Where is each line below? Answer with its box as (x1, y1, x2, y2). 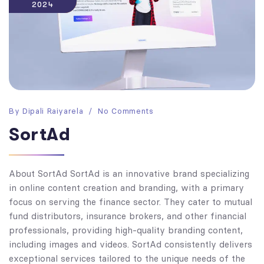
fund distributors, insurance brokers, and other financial (9, 210, 246, 222)
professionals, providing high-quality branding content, (9, 224, 243, 236)
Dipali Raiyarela (22, 105, 84, 115)
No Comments (98, 105, 154, 115)
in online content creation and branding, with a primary (9, 181, 244, 193)
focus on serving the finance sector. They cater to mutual (9, 196, 252, 207)
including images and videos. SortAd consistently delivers (9, 238, 252, 250)
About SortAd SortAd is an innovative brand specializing (9, 167, 249, 179)
